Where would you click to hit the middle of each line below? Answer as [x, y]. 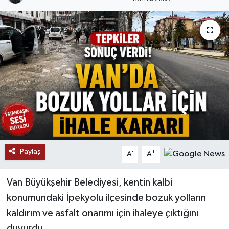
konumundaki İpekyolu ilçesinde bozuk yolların [106, 198]
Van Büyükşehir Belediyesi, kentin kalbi [89, 183]
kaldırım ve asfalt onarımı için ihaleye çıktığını [102, 213]
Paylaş [30, 152]
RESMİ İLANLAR [60, 18]
